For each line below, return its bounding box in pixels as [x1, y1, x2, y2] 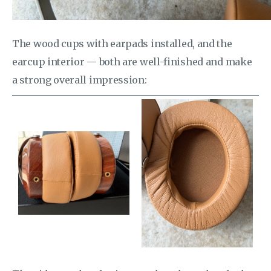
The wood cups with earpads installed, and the [12, 37, 232, 50]
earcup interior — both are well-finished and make [12, 55, 252, 68]
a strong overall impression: [12, 73, 147, 86]
